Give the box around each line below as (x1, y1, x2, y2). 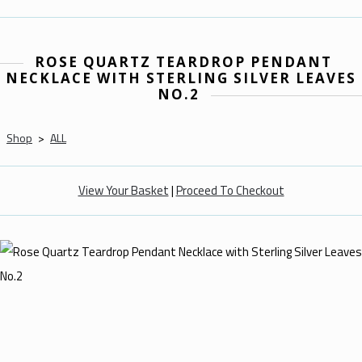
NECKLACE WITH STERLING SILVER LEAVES (6, 69, 356, 88)
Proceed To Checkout (175, 181, 284, 200)
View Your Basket (78, 181, 169, 200)
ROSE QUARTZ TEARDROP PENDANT (35, 53, 332, 72)
